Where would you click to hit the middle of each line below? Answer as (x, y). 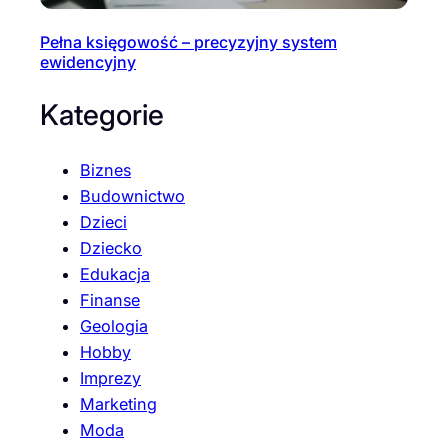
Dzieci (103, 221)
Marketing (118, 403)
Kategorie (102, 114)
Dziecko (111, 247)
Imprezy (110, 377)
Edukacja (115, 273)
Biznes (105, 169)
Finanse (110, 299)
